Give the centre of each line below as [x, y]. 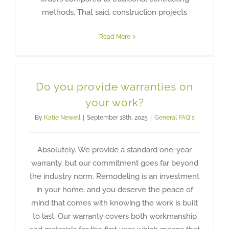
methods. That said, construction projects [114, 12]
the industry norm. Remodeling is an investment [114, 176]
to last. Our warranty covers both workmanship [114, 216]
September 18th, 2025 [117, 117]
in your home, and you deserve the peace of [114, 189]
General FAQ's [174, 117]
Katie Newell [62, 117]
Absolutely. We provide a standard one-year [114, 150]
